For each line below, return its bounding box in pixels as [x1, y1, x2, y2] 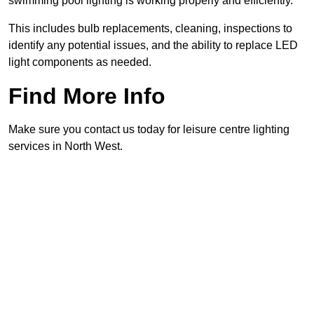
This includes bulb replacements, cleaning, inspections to [8, 22, 292, 35]
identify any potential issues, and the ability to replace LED [8, 39, 298, 52]
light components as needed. [8, 56, 151, 69]
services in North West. [8, 140, 123, 153]
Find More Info [8, 83, 165, 109]
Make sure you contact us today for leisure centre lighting [8, 123, 289, 136]
